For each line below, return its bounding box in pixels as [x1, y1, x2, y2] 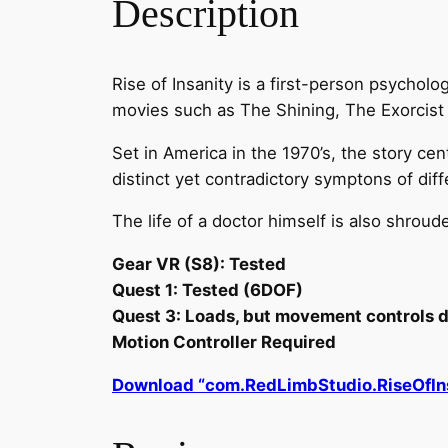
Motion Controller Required [112, 332, 336, 353]
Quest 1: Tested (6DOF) [112, 280, 303, 301]
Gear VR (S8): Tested [112, 254, 286, 275]
